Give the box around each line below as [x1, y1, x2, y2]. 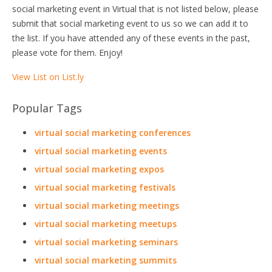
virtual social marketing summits [35, 254, 177, 266]
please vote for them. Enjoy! [12, 47, 123, 58]
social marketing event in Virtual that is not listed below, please [12, 3, 259, 15]
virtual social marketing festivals [35, 182, 175, 193]
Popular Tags [12, 101, 82, 115]
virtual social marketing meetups [35, 218, 177, 229]
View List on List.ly [12, 71, 84, 83]
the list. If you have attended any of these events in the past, [12, 32, 250, 44]
